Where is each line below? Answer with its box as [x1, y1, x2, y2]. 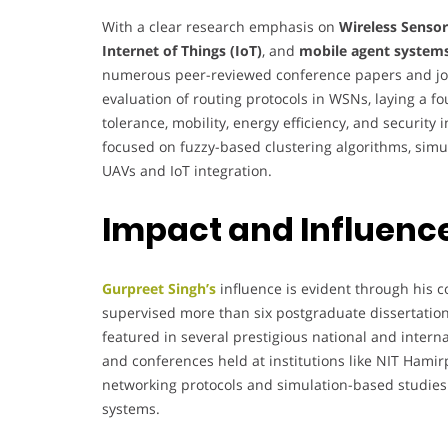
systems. [102, 398, 160, 418]
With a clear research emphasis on [102, 16, 339, 36]
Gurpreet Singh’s [102, 278, 216, 298]
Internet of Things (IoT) [102, 40, 262, 60]
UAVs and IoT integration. [102, 160, 272, 180]
